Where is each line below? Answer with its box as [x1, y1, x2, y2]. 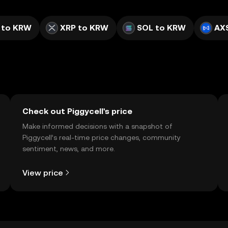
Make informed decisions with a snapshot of [22, 122, 173, 130]
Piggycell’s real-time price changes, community [22, 133, 181, 141]
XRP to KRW [60, 23, 108, 33]
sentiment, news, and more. [22, 145, 115, 153]
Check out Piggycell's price [22, 106, 132, 116]
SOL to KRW [137, 23, 186, 33]
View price [22, 167, 63, 178]
